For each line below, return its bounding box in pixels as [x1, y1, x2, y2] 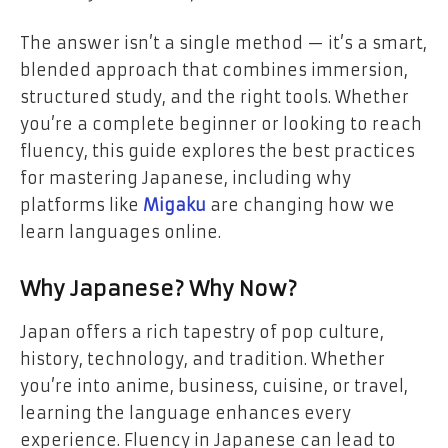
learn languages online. [20, 222, 221, 243]
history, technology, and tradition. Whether [20, 349, 385, 370]
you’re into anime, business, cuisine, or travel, [20, 376, 408, 397]
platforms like [20, 195, 139, 216]
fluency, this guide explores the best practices [20, 141, 415, 162]
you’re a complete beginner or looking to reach [20, 114, 422, 135]
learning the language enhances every [20, 403, 351, 424]
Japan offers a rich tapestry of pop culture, [20, 322, 384, 343]
